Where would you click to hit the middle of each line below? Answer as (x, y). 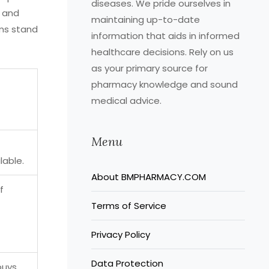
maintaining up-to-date (146, 20)
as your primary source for (150, 68)
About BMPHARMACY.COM (149, 177)
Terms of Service (129, 206)
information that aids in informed (165, 36)
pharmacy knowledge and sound (165, 84)
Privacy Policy (121, 234)
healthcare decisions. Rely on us (162, 52)
